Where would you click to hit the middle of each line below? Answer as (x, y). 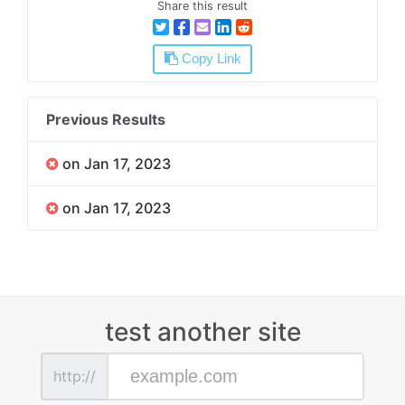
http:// (75, 377)
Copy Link (209, 59)
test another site (202, 331)
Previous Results (106, 119)
